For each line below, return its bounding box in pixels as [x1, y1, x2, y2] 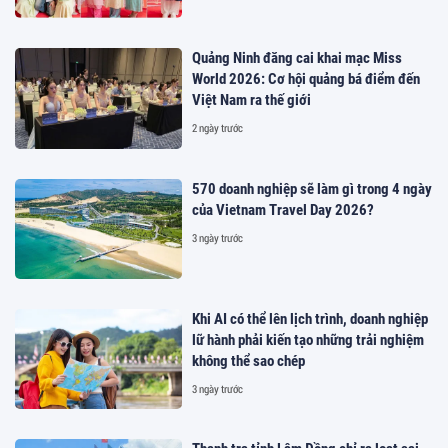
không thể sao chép [192, 351, 306, 370]
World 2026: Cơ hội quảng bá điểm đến [192, 70, 421, 89]
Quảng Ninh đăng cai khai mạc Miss [192, 49, 403, 68]
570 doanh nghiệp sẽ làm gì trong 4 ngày [192, 179, 433, 198]
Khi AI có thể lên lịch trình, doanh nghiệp [192, 309, 429, 328]
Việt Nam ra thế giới [192, 91, 312, 110]
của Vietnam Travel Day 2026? [192, 200, 375, 219]
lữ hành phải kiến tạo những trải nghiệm [192, 330, 425, 349]
